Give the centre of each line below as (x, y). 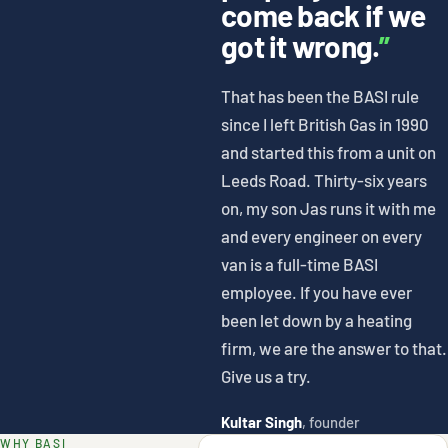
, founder (331, 422)
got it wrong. (300, 46)
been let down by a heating (317, 320)
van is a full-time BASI (300, 264)
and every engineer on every (322, 236)
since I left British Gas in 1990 (325, 124)
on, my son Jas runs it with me (329, 208)
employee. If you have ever (317, 292)
